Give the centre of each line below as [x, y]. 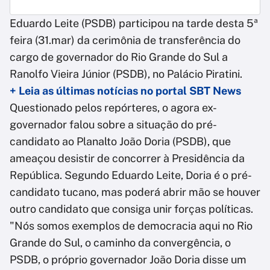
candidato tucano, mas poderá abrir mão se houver [135, 192]
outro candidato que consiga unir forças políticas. [131, 209]
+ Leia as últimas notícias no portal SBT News [125, 91]
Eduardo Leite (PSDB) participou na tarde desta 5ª [134, 24]
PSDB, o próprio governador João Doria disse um [128, 260]
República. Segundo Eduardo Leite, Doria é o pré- [131, 175]
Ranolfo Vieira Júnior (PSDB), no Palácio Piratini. [127, 74]
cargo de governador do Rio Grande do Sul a [119, 57]
